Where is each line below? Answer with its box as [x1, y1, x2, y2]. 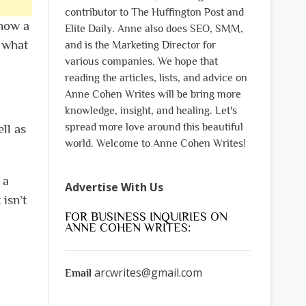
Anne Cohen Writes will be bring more [64, 87, 241, 100]
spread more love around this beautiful [64, 120, 243, 133]
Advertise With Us [64, 179, 163, 195]
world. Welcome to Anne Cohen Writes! [64, 137, 246, 150]
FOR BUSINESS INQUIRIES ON [64, 209, 227, 223]
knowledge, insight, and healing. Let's [64, 104, 237, 117]
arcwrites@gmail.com [94, 264, 202, 280]
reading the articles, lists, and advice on [64, 71, 247, 84]
